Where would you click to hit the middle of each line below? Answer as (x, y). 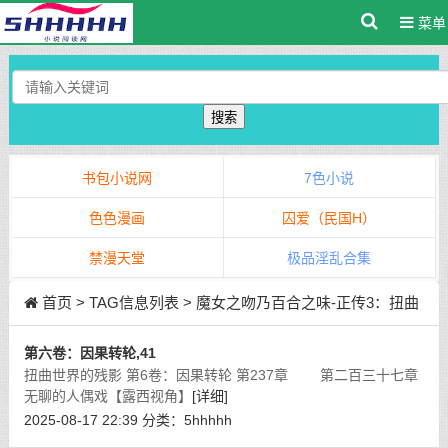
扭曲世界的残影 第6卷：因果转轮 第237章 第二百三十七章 (220, 375)
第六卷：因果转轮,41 (89, 353)
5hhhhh (207, 420)
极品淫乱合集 (329, 258)
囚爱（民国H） (329, 218)
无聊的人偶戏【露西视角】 (107, 396)
